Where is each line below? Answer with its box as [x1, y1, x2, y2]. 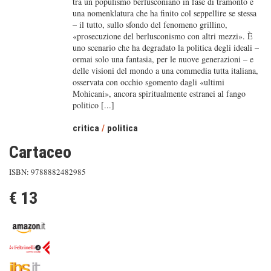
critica [72, 123, 99, 134]
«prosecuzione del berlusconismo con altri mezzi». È [72, 30, 253, 42]
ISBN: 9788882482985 [9, 166, 86, 177]
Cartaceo [9, 142, 71, 162]
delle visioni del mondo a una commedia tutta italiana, [72, 65, 258, 76]
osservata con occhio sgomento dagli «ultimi [72, 76, 224, 88]
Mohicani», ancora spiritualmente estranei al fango [72, 88, 246, 99]
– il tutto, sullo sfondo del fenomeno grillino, [72, 19, 227, 30]
